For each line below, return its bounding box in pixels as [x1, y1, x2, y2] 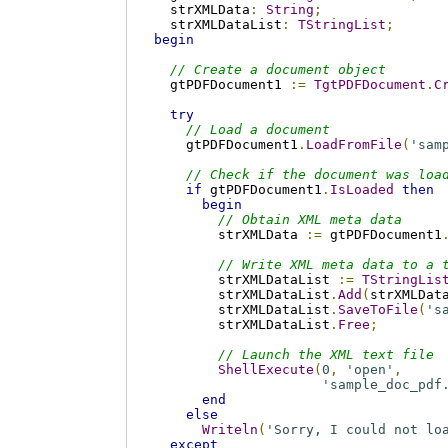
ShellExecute [217, 362, 314, 378]
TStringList [297, 17, 386, 33]
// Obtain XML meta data [217, 212, 402, 228]
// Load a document [185, 122, 330, 138]
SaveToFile [337, 302, 418, 318]
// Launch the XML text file [217, 347, 434, 363]
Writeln [201, 422, 258, 438]
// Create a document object [169, 62, 386, 78]
